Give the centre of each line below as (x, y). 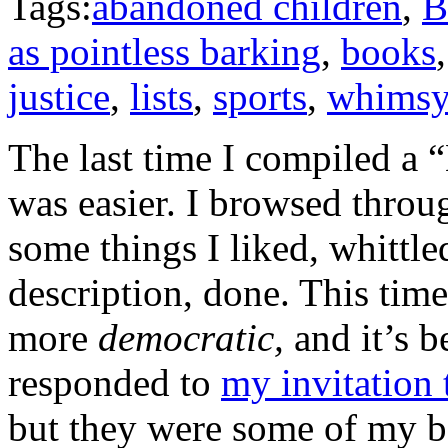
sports (260, 97)
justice (59, 97)
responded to (114, 383)
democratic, (196, 338)
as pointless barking (164, 52)
